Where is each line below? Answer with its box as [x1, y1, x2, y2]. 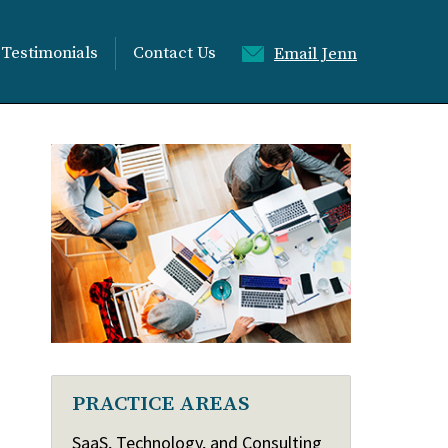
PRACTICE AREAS [72, 390, 249, 417]
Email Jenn [274, 43, 357, 65]
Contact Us [133, 42, 216, 64]
